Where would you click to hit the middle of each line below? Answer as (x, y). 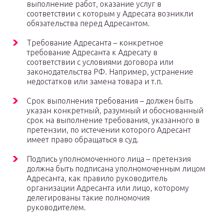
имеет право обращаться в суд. (83, 140)
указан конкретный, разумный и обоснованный (115, 111)
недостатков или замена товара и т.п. (95, 82)
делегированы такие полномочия (88, 198)
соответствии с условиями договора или (100, 62)
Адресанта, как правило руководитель (97, 178)
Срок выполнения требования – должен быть (110, 101)
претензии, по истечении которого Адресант (109, 130)
